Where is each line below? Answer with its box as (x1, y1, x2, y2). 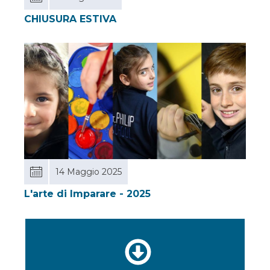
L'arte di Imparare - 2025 (24, 187, 151, 199)
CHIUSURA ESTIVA (24, 13, 116, 25)
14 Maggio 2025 (55, 166, 122, 177)
